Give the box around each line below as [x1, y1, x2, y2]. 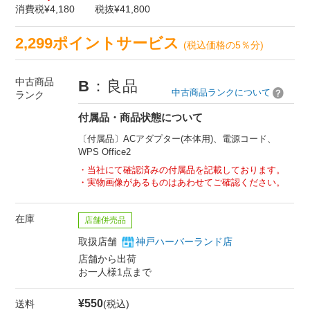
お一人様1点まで [78, 266, 152, 278]
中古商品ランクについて [171, 87, 271, 98]
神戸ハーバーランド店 [136, 236, 233, 248]
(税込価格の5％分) [183, 39, 264, 51]
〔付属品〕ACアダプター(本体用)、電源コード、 [78, 134, 277, 145]
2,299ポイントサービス [15, 35, 184, 53]
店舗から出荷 [78, 253, 137, 265]
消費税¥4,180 [15, 3, 75, 15]
